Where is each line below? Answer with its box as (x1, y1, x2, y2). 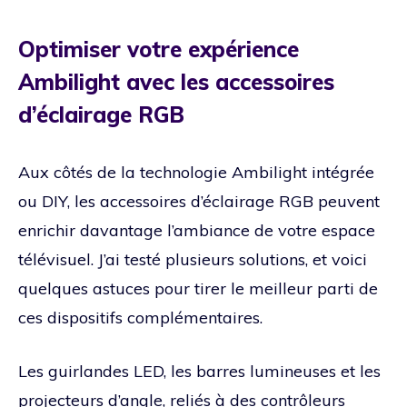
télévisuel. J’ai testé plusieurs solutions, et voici (18, 249, 367, 271)
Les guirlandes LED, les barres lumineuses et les (18, 361, 381, 382)
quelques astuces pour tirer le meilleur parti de (18, 278, 378, 300)
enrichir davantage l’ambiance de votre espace (18, 220, 375, 242)
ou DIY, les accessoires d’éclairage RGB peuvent (18, 191, 380, 213)
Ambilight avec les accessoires (18, 68, 334, 96)
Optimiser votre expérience (18, 35, 299, 64)
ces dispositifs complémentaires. (18, 307, 263, 329)
